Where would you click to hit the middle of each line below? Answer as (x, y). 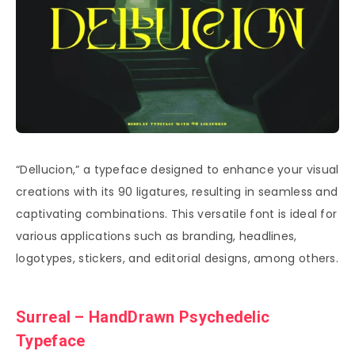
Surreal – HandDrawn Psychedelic (143, 317)
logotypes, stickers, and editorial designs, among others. (177, 259)
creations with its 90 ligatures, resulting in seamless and (177, 192)
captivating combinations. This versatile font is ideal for (177, 214)
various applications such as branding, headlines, (157, 237)
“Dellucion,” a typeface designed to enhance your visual (177, 170)
